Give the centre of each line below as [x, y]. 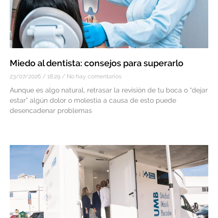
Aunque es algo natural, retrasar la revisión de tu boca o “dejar [109, 90]
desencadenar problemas [51, 111]
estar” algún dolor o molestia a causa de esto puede [93, 100]
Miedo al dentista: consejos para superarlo [97, 63]
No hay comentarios [93, 77]
